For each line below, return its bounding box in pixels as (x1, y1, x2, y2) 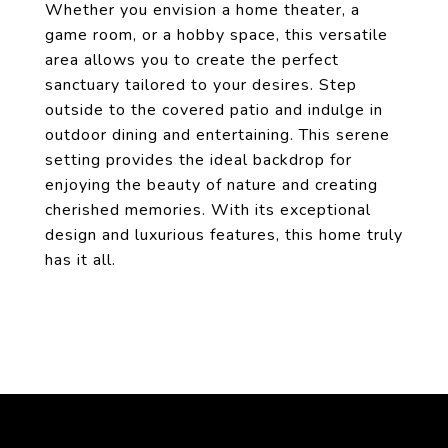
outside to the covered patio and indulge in (45, 99, 383, 121)
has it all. (45, 249, 116, 271)
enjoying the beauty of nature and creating (45, 174, 378, 196)
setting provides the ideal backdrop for (45, 149, 352, 171)
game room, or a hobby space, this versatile (45, 24, 388, 46)
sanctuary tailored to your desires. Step (45, 74, 357, 96)
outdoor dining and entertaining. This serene (45, 124, 390, 146)
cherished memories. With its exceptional (45, 199, 371, 221)
